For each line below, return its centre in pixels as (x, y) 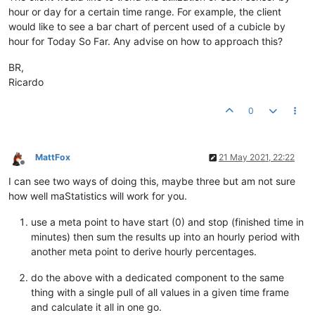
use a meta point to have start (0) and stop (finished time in (167, 222)
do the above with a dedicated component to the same (157, 278)
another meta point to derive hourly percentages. (144, 252)
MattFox (53, 157)
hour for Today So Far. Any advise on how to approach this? (146, 41)
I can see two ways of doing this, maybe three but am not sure (152, 181)
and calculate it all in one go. (96, 307)
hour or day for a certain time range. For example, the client (145, 12)
